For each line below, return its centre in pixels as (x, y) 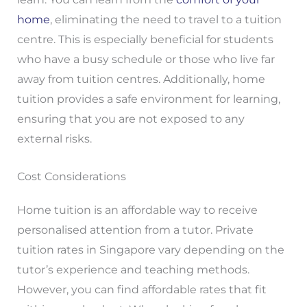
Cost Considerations (71, 176)
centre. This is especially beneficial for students (145, 39)
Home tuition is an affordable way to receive (137, 210)
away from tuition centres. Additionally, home (141, 79)
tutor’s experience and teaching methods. (133, 269)
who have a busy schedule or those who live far (146, 59)
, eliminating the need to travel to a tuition (165, 19)
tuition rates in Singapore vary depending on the (150, 249)
